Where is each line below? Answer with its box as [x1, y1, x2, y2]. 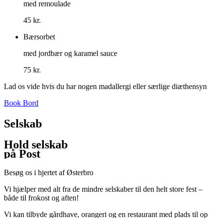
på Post [4, 147, 40, 160]
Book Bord [4, 99, 38, 108]
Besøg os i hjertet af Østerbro [4, 168, 93, 177]
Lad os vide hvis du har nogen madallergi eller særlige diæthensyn [4, 82, 207, 91]
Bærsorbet [23, 33, 55, 41]
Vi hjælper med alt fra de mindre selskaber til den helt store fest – [4, 184, 202, 193]
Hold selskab [4, 138, 68, 151]
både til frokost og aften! [4, 193, 79, 202]
